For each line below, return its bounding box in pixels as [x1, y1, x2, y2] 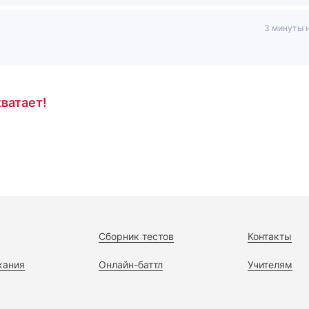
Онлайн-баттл [98, 259, 163, 271]
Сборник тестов [98, 230, 174, 243]
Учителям [247, 259, 292, 271]
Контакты [247, 230, 292, 243]
